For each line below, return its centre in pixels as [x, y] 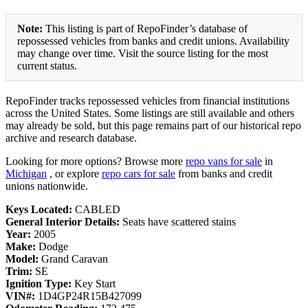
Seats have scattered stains [179, 221]
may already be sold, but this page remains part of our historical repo [153, 125]
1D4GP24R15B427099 [90, 296]
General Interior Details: [64, 221]
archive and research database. [71, 137]
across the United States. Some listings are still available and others [150, 113]
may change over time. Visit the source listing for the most [143, 53]
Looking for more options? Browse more [96, 161]
